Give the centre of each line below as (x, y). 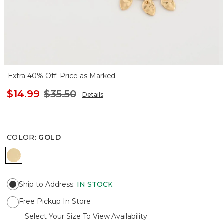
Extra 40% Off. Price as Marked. (62, 75)
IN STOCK (95, 184)
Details (93, 94)
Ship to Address (46, 184)
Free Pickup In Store (55, 201)
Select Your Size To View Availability (86, 216)
